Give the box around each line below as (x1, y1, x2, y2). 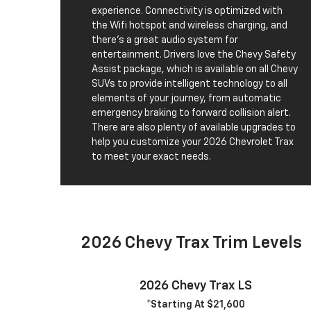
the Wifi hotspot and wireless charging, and (92, 21, 287, 31)
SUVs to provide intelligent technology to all (92, 79, 287, 90)
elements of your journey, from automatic (92, 94, 281, 104)
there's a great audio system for (92, 35, 238, 46)
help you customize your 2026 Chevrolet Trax (92, 137, 294, 148)
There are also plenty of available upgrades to (92, 123, 296, 133)
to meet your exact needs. (92, 152, 211, 162)
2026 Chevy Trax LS (140, 280, 252, 293)
